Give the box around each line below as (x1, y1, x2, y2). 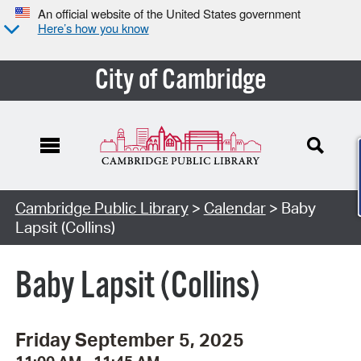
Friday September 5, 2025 (15, 327, 244, 352)
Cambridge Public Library (15, 197, 189, 218)
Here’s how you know (37, 19, 149, 37)
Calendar (203, 197, 266, 218)
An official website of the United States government (37, 5, 301, 23)
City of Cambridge (94, 62, 267, 98)
